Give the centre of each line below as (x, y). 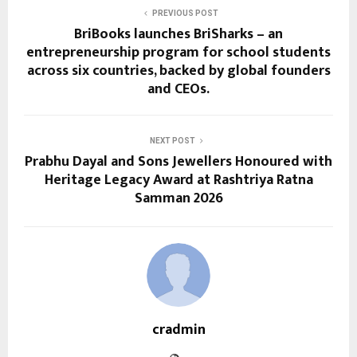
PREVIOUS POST (185, 14)
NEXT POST (172, 141)
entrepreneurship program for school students (178, 53)
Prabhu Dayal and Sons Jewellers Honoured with (178, 162)
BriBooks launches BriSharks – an (178, 35)
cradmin (178, 330)
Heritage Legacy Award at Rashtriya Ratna (178, 180)
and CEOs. (178, 90)
